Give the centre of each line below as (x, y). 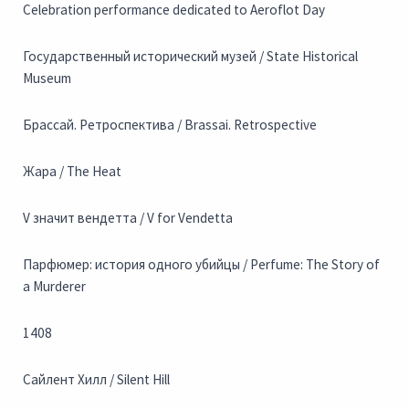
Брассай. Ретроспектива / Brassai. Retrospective (170, 125)
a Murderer (54, 287)
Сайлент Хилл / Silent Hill (96, 380)
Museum (47, 79)
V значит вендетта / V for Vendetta (128, 218)
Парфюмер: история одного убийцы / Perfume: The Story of (201, 265)
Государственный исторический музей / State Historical (190, 57)
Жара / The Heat (72, 172)
